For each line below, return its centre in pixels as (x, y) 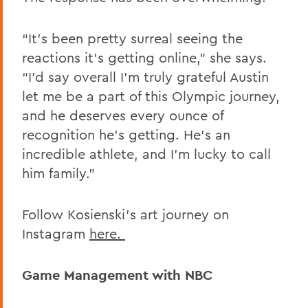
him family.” (58, 173)
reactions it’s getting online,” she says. (144, 58)
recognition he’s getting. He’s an (126, 135)
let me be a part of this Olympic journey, (151, 96)
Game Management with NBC (117, 275)
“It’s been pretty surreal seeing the (132, 38)
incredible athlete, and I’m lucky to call (146, 154)
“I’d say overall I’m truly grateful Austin (145, 77)
